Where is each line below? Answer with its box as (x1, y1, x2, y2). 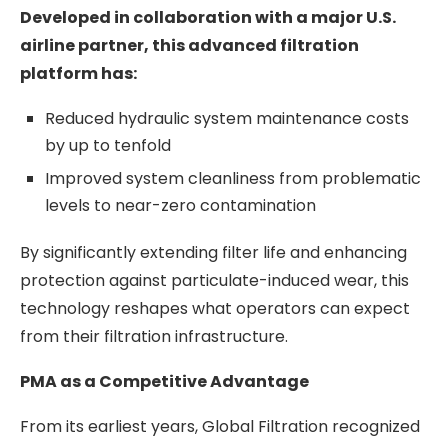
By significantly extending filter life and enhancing (20, 240, 407, 264)
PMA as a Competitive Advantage (20, 369, 309, 393)
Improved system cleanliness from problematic (45, 166, 421, 190)
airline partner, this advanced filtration (20, 33, 359, 57)
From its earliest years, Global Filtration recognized (20, 414, 420, 438)
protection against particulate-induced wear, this (20, 268, 409, 292)
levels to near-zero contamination (45, 193, 316, 217)
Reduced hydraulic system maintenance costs (45, 106, 409, 130)
